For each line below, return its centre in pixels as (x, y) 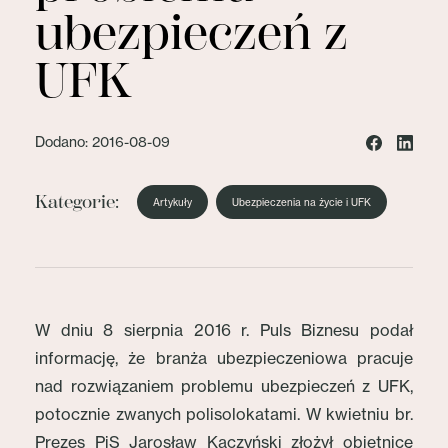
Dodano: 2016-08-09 (102, 141)
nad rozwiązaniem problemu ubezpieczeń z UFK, (224, 386)
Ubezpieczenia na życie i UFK (301, 202)
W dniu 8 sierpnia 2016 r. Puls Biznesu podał (224, 330)
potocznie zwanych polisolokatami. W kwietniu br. (224, 414)
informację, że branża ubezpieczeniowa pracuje (224, 358)
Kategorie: (77, 202)
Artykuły (172, 202)
